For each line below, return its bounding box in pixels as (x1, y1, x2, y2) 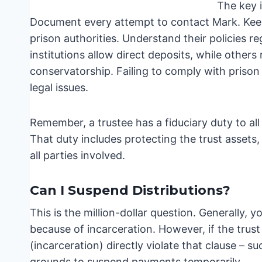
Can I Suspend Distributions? (30, 182, 230, 199)
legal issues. (30, 81, 88, 94)
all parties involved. (30, 149, 125, 162)
